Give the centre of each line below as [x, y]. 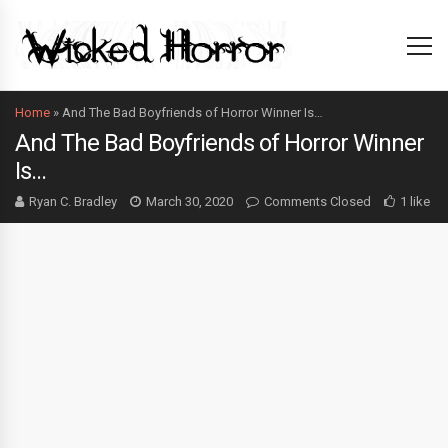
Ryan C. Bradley [73, 201]
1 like [415, 201]
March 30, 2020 [189, 201]
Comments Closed [317, 201]
